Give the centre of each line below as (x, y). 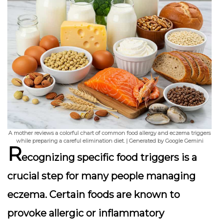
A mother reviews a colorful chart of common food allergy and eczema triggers (109, 133)
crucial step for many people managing (101, 176)
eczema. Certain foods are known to (94, 195)
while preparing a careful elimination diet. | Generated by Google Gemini (109, 141)
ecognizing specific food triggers (100, 157)
